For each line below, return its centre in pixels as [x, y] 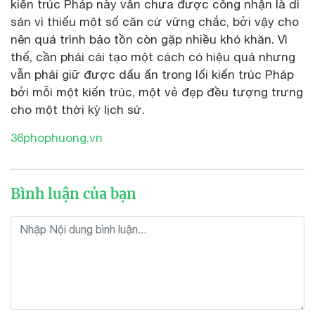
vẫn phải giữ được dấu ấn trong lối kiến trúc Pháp [152, 74]
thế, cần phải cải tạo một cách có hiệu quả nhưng [153, 57]
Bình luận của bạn [73, 193]
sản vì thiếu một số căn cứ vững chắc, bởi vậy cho [155, 21]
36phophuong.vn [58, 137]
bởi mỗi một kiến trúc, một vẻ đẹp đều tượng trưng [157, 92]
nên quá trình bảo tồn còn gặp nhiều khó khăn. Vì [149, 39]
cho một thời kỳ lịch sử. [78, 109]
